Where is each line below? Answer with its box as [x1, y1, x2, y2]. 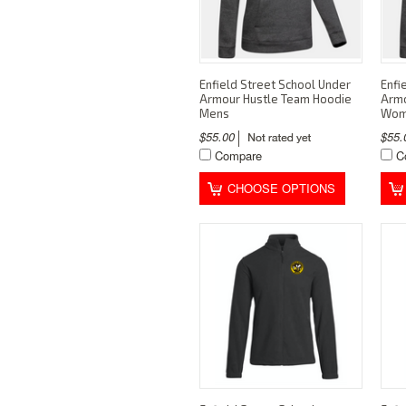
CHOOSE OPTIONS [227, 179, 335, 198]
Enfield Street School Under [199, 77, 351, 92]
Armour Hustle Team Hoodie [199, 92, 352, 107]
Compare [215, 147, 262, 165]
